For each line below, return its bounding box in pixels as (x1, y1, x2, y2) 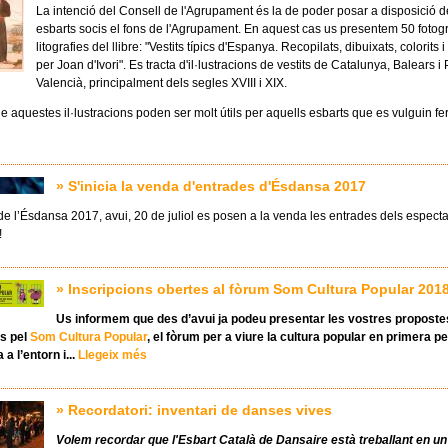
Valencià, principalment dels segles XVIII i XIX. (36, 76, 287, 91)
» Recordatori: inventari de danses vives (56, 402, 332, 419)
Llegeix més (78, 348, 147, 363)
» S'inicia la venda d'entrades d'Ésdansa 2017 (56, 178, 366, 195)
